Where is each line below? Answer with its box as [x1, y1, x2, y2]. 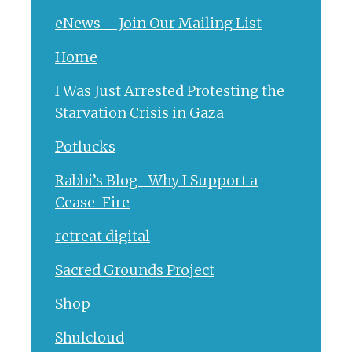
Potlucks [55, 137, 115, 156]
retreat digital [55, 226, 150, 245]
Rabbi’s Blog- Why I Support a [55, 170, 258, 189]
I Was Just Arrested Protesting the [55, 81, 284, 100]
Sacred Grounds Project [55, 260, 214, 279]
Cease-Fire [55, 192, 130, 211]
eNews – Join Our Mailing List [55, 13, 262, 32]
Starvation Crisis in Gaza [55, 103, 224, 122]
